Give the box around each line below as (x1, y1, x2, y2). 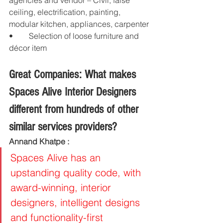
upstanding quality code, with (10, 166, 144, 179)
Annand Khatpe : (9, 136, 71, 147)
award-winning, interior (10, 181, 114, 194)
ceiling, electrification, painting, (9, 7, 122, 17)
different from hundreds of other (9, 103, 141, 116)
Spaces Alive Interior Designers (9, 85, 139, 99)
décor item (9, 43, 47, 53)
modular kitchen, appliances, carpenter (9, 19, 149, 29)
